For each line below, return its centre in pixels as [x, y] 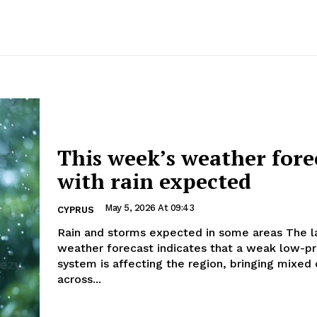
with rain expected [154, 181]
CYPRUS [76, 210]
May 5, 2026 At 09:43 [149, 208]
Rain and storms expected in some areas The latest [172, 233]
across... [79, 279]
